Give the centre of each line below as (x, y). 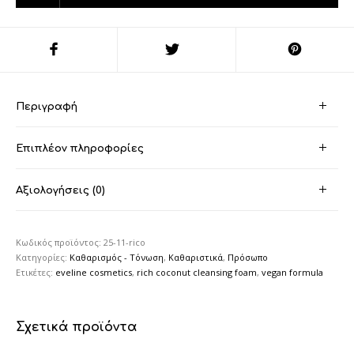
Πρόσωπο (248, 257)
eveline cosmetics (94, 272)
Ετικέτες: (36, 272)
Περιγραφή (47, 106)
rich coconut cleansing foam (197, 272)
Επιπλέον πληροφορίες (80, 148)
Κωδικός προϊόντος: (60, 242)
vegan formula (293, 272)
